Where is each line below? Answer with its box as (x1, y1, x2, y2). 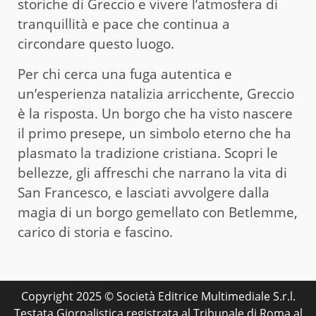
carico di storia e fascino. (18, 222, 173, 241)
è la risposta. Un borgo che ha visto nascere (18, 104, 293, 123)
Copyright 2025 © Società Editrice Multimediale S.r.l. (20, 288, 296, 304)
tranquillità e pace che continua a (18, 14, 230, 33)
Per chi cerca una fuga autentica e (18, 64, 232, 83)
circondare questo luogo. (18, 34, 174, 53)
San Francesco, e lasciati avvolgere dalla (18, 183, 269, 202)
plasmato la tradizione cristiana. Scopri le (18, 143, 278, 162)
